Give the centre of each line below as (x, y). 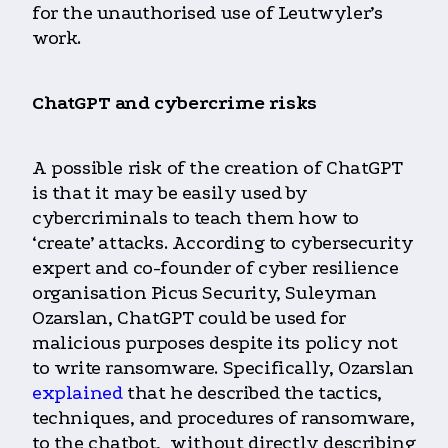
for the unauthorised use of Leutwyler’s (207, 13)
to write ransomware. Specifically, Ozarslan (223, 368)
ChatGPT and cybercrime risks (174, 103)
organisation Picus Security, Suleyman (204, 293)
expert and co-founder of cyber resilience (215, 268)
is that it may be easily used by (170, 193)
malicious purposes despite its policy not (215, 343)
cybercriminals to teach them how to (196, 218)
